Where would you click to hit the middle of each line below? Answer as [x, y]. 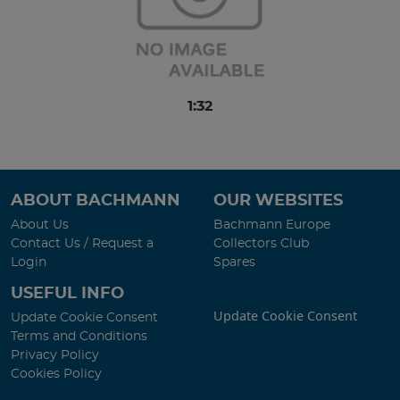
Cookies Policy [56, 374]
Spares [234, 262]
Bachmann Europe [272, 225]
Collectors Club [261, 243]
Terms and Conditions [79, 336]
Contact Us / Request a [82, 243]
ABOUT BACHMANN [96, 201]
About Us [40, 225]
